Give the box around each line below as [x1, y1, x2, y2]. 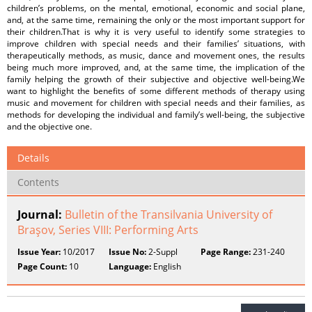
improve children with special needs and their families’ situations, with [7, 38, 305, 49]
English [151, 260, 182, 272]
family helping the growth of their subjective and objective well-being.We [7, 73, 305, 85]
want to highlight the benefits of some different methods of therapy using [7, 85, 305, 97]
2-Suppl [146, 246, 178, 258]
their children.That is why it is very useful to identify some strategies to [7, 26, 305, 38]
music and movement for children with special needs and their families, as [7, 97, 305, 109]
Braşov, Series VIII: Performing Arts [17, 222, 198, 237]
